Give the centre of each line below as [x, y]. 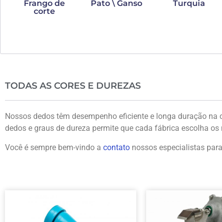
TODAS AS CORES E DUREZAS [73, 86]
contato [117, 147]
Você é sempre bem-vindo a [54, 147]
